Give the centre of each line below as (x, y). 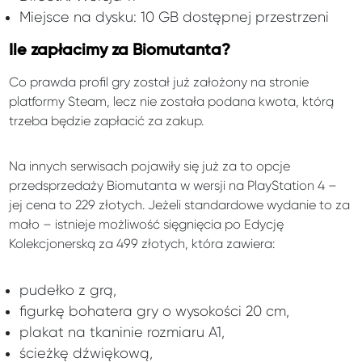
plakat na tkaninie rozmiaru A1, (122, 333)
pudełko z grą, (67, 290)
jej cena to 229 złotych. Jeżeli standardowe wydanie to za (180, 205)
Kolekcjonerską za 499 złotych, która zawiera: (142, 244)
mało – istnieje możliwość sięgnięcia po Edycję (147, 225)
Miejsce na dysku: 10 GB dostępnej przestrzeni (174, 17)
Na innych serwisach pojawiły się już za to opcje (150, 166)
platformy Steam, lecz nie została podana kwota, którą (172, 102)
